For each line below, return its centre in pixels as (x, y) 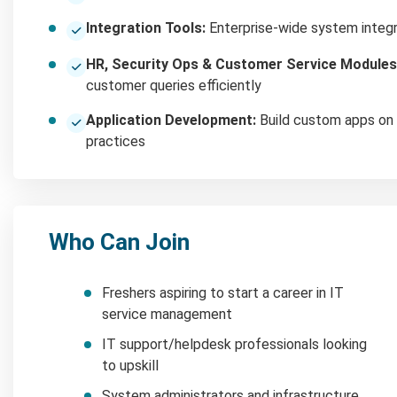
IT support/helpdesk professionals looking (234, 344)
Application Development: (171, 120)
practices (116, 141)
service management (167, 314)
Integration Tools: (146, 27)
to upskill (130, 365)
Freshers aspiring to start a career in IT (223, 292)
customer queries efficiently (174, 85)
